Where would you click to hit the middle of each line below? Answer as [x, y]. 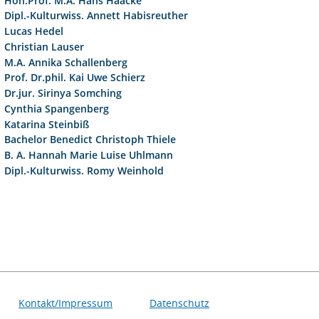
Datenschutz [179, 303]
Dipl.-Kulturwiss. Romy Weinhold [84, 170]
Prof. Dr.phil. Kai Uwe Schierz [75, 78]
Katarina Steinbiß [47, 124]
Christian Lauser [45, 46]
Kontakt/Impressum [66, 303]
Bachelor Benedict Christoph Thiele [90, 140]
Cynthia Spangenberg [57, 108]
